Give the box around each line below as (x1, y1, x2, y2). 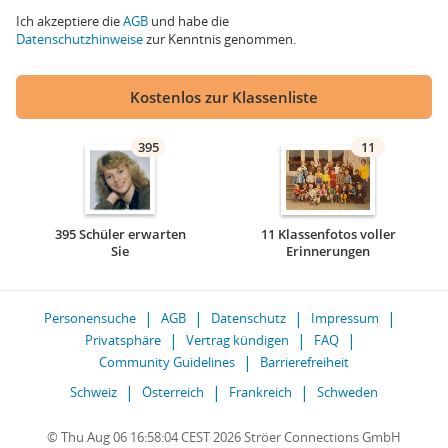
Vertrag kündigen (185, 331, 289, 349)
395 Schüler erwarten (54, 225, 186, 243)
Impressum (311, 309, 379, 327)
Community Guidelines (99, 353, 235, 371)
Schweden (317, 383, 378, 401)
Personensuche (44, 309, 136, 327)
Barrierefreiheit (260, 353, 349, 371)
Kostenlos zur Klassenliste (130, 87, 318, 107)
